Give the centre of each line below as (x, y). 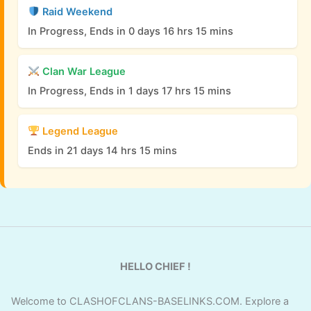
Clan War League (82, 71)
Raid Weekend (76, 11)
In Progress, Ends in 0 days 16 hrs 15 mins (131, 31)
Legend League (78, 131)
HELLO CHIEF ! (155, 267)
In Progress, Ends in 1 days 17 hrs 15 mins (129, 91)
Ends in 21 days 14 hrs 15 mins (102, 150)
